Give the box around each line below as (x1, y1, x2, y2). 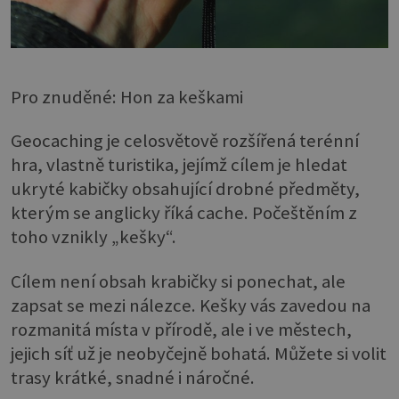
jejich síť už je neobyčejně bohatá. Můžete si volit (11, 341, 387, 365)
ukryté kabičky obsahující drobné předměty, (11, 177, 360, 201)
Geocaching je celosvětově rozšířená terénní (11, 129, 359, 153)
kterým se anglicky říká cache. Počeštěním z (11, 201, 357, 225)
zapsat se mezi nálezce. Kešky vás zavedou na (11, 293, 370, 317)
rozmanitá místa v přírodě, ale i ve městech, (11, 317, 352, 341)
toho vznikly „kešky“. (11, 225, 176, 249)
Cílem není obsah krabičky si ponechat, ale (11, 269, 346, 293)
